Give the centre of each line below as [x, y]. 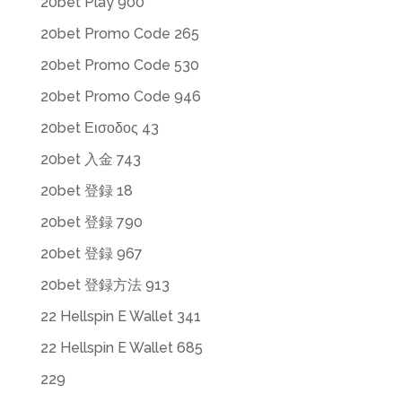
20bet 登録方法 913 [105, 285]
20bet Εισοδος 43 [99, 128]
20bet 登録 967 [91, 253]
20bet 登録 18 [86, 191]
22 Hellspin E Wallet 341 [120, 316]
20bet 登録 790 [91, 222]
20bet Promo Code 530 [119, 65]
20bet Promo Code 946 [120, 96]
